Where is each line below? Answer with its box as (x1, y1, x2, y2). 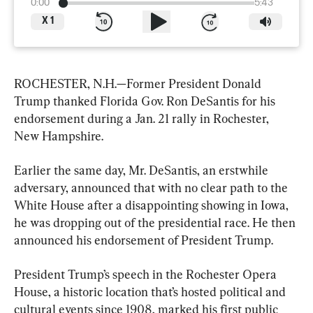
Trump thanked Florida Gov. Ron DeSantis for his (14, 93, 278, 108)
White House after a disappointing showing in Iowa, (14, 197, 291, 212)
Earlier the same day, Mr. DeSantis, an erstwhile (14, 162, 271, 177)
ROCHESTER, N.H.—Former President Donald (14, 75, 264, 91)
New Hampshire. (14, 128, 103, 143)
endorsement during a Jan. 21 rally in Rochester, (14, 110, 272, 126)
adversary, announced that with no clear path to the (14, 180, 291, 195)
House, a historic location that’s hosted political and (14, 284, 289, 299)
